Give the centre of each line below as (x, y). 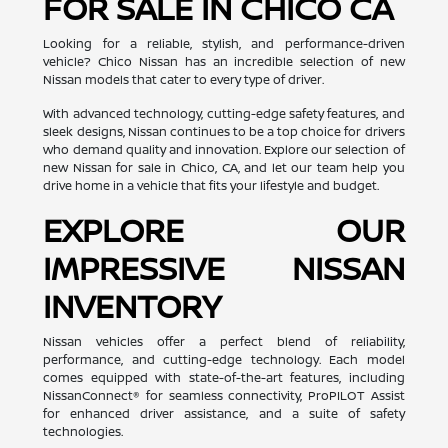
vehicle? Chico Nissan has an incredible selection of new (224, 61)
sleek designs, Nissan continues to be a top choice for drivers (224, 131)
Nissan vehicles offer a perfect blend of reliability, (224, 341)
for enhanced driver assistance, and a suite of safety (224, 413)
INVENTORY (132, 305)
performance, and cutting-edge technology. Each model (224, 359)
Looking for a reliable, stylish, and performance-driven (224, 43)
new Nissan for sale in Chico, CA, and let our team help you (224, 167)
